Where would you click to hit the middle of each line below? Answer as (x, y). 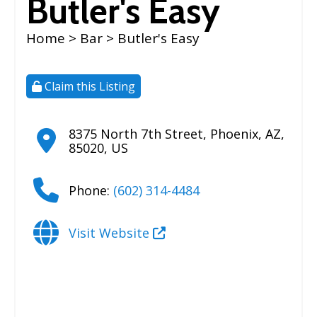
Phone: (91, 190)
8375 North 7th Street (136, 133)
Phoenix (234, 133)
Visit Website (111, 232)
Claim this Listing (88, 86)
